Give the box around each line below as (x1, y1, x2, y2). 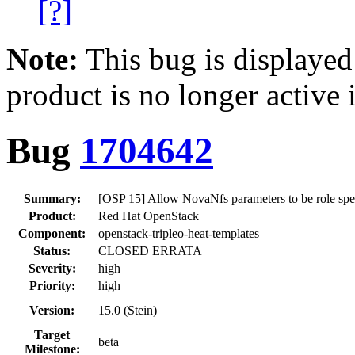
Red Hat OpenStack (98, 208, 199, 223)
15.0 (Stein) (98, 303, 157, 317)
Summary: (23, 191, 81, 205)
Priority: (29, 278, 75, 292)
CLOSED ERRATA (98, 243, 202, 258)
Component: (18, 226, 86, 240)
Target (34, 327, 70, 342)
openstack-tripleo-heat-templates (98, 226, 259, 240)
